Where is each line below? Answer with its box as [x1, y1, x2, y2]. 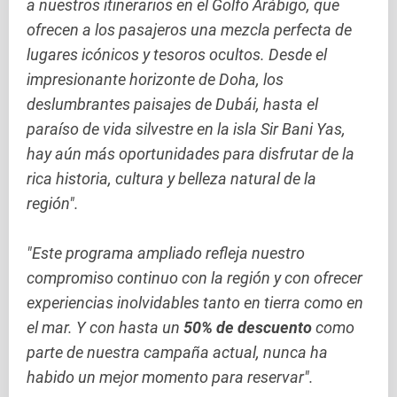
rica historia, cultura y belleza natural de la [27, 169, 316, 188]
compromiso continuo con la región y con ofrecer [27, 269, 362, 287]
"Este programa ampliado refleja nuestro [27, 244, 305, 262]
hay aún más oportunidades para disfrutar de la [27, 144, 354, 163]
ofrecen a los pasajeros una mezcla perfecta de [27, 20, 352, 39]
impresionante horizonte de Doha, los [27, 70, 284, 89]
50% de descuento [183, 318, 312, 337]
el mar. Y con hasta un [27, 318, 183, 337]
